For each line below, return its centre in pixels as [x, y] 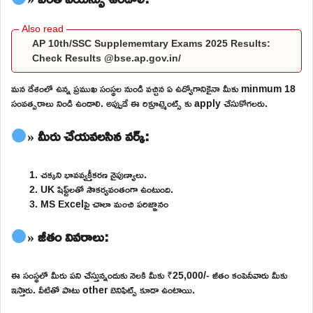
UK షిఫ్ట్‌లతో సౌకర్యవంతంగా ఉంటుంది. [107, 189]
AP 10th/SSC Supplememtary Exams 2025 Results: [151, 43]
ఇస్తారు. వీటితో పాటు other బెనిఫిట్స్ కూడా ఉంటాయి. [103, 289]
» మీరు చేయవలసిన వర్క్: [88, 135]
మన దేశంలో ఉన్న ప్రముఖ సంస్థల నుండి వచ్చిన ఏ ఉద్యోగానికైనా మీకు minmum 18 [153, 88]
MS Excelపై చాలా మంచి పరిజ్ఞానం [104, 203]
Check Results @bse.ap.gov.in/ [107, 58]
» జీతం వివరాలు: [68, 236]
